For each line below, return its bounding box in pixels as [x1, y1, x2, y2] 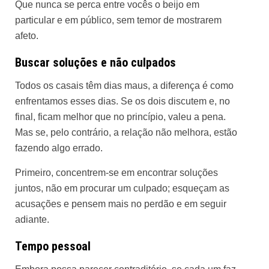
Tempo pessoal [15, 243, 91, 257]
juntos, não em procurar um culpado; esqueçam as [15, 187, 229, 197]
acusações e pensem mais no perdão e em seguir [15, 202, 226, 213]
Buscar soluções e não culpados [15, 59, 176, 73]
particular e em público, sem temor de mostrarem [15, 19, 222, 29]
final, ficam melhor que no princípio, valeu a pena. [15, 115, 226, 125]
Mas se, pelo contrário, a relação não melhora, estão [15, 131, 237, 141]
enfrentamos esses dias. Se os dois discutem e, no [15, 100, 230, 110]
